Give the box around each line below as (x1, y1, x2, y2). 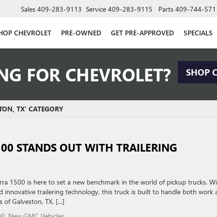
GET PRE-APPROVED (111, 28, 174, 37)
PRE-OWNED (61, 28, 101, 37)
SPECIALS (184, 28, 213, 37)
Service (86, 4, 106, 14)
